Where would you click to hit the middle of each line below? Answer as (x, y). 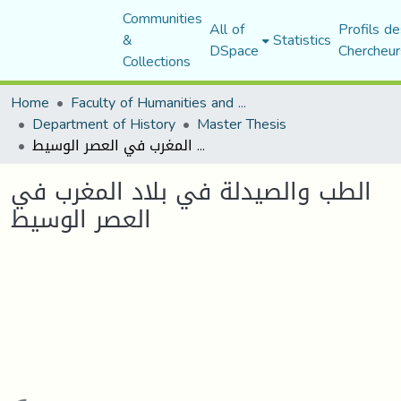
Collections (156, 61)
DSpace (234, 51)
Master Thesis (242, 124)
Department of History (104, 124)
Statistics (302, 40)
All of (226, 29)
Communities (162, 18)
